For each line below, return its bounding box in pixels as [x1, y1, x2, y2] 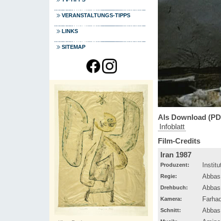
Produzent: [160, 161, 189, 168]
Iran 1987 [160, 150, 191, 159]
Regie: [160, 173, 177, 179]
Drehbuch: [160, 184, 188, 190]
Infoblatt [159, 122, 184, 131]
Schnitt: [160, 207, 181, 213]
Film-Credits [158, 136, 200, 145]
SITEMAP [62, 44, 85, 50]
